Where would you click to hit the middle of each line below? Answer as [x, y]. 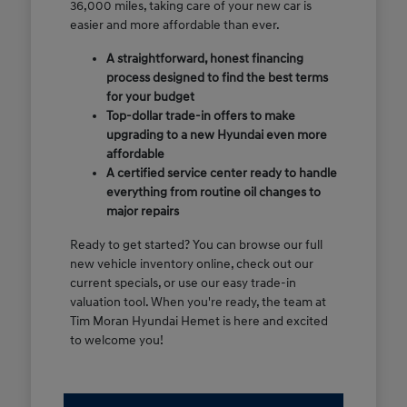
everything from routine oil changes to [213, 192]
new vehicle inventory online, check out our [191, 263]
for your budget [150, 96]
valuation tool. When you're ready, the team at [198, 302]
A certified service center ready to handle [221, 173]
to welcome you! [116, 340]
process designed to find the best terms [217, 77]
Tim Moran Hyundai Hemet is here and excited [199, 321]
